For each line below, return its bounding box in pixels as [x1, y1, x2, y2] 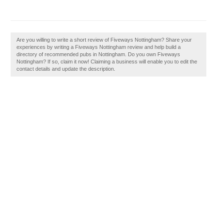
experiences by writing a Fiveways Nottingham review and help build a [16, 44, 181, 50]
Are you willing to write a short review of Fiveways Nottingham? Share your [16, 37, 192, 43]
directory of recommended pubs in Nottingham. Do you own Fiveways [16, 51, 181, 57]
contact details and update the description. [16, 66, 116, 72]
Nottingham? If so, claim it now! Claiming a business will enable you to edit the [16, 59, 198, 64]
